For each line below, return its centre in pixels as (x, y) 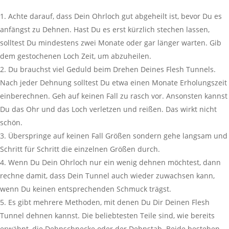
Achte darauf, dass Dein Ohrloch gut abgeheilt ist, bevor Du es (115, 16)
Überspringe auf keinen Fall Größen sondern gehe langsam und (118, 136)
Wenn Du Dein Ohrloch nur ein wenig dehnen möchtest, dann (114, 162)
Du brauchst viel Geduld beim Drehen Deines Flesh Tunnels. (112, 69)
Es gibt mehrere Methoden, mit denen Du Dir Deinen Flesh (109, 202)
